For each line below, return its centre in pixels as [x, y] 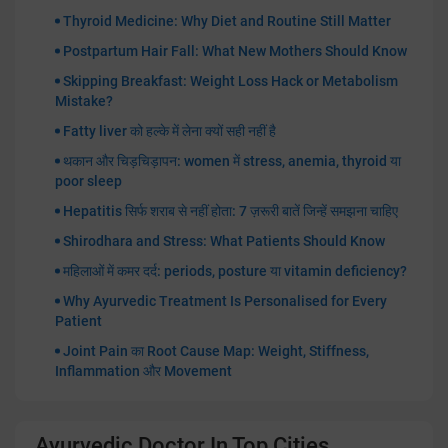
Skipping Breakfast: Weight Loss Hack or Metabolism [230, 80]
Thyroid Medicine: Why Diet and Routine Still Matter [227, 20]
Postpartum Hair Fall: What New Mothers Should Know [235, 50]
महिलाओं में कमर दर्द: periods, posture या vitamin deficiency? [235, 270]
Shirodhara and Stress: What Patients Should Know [224, 240]
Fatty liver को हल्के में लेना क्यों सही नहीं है [169, 130]
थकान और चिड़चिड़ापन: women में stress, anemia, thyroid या [232, 160]
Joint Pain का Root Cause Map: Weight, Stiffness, [216, 350]
